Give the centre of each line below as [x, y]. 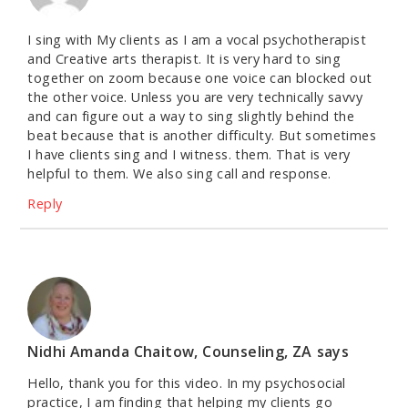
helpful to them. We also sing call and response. [179, 174]
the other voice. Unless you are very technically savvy [195, 97]
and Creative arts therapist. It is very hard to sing [184, 59]
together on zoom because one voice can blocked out [200, 78]
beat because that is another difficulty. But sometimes [202, 136]
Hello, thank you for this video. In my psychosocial [187, 383]
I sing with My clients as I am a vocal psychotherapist [197, 40]
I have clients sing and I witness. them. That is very [189, 155]
